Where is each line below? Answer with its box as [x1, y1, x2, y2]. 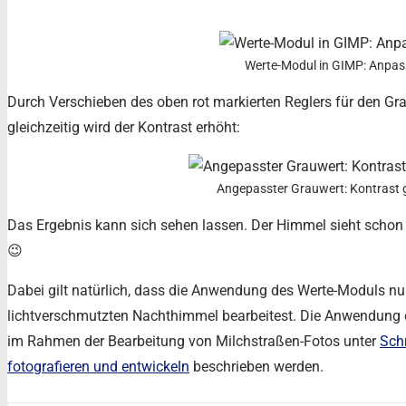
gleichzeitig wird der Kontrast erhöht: [7, 118, 240, 136]
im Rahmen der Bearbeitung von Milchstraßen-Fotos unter [7, 332, 380, 350]
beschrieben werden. [189, 357, 324, 375]
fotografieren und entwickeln [7, 357, 189, 375]
